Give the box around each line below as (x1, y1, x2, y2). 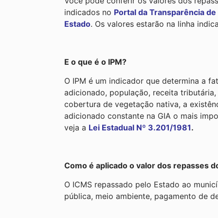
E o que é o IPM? (64, 56, 127, 67)
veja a (64, 122, 89, 132)
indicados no (64, 7, 114, 17)
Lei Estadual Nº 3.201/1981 (89, 122, 191, 132)
